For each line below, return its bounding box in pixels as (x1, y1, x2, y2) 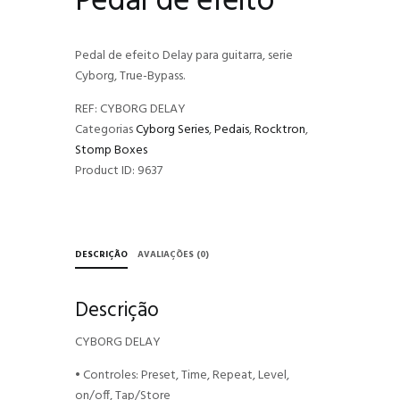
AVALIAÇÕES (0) (137, 247, 210, 262)
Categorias (75, 120, 136, 141)
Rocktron (254, 120, 305, 141)
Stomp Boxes (75, 140, 147, 162)
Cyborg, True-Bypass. (75, 66, 185, 87)
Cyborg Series (136, 120, 209, 141)
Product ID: (75, 161, 137, 182)
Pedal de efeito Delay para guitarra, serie (75, 46, 293, 67)
